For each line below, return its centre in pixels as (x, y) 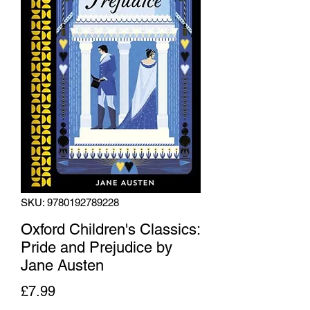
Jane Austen (62, 265)
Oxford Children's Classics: (110, 229)
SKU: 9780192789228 (70, 202)
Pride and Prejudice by (97, 247)
